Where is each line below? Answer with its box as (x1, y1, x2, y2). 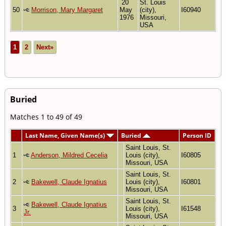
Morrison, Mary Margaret (31, 6, 103, 14)
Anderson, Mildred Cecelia (31, 151, 107, 159)
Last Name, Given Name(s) (25, 131, 106, 140)
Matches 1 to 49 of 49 (10, 111, 82, 122)
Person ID (183, 131, 211, 140)
